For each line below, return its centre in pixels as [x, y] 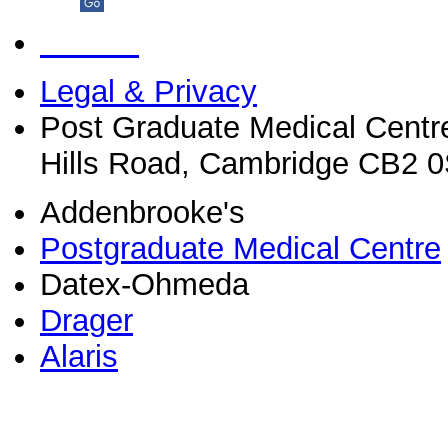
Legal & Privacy [148, 91]
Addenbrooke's [142, 212]
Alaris [79, 356]
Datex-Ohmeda [144, 284]
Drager [86, 320]
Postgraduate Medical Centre [240, 248]
